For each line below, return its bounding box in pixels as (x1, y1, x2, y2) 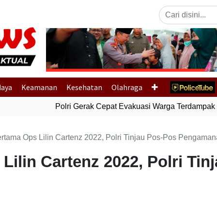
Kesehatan (66, 82, 102, 92)
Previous (70, 50, 101, 59)
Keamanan (21, 82, 57, 92)
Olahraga (111, 82, 143, 92)
